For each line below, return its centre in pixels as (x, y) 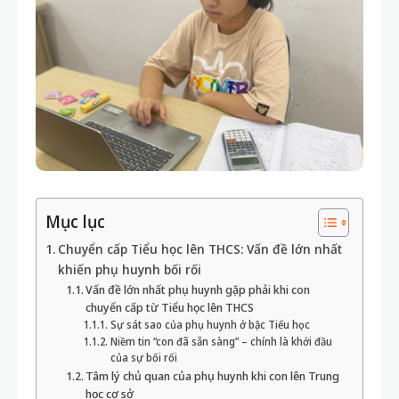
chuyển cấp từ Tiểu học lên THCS (170, 307)
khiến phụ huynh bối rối (129, 269)
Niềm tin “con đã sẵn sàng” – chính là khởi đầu (221, 342)
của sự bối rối (143, 358)
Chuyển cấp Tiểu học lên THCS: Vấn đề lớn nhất (199, 249)
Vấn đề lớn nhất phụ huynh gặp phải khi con (198, 289)
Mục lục (75, 222)
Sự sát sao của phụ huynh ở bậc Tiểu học (210, 325)
